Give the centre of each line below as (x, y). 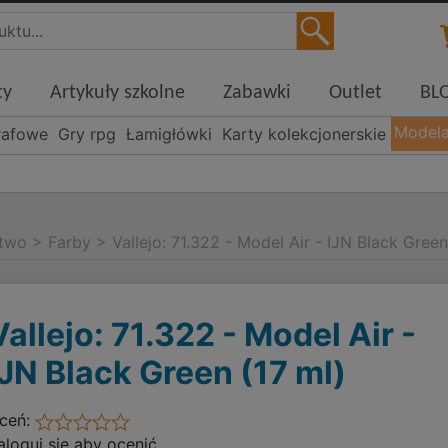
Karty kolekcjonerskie (304, 134)
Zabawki (257, 93)
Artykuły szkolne (118, 93)
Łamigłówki (169, 134)
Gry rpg (87, 134)
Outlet (356, 93)
